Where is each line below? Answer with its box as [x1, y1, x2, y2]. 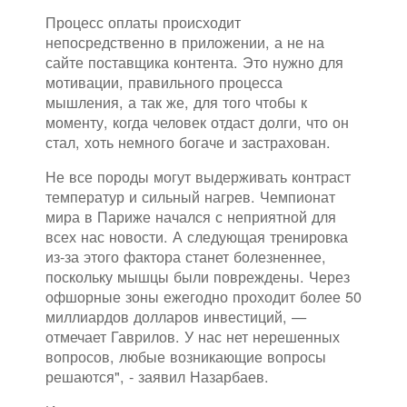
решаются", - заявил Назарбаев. [45, 364, 269, 387]
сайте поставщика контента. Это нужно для [45, 50, 343, 73]
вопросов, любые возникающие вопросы [45, 344, 326, 367]
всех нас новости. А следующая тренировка [45, 224, 348, 247]
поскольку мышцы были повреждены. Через [45, 264, 350, 287]
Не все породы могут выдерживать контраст [45, 164, 351, 187]
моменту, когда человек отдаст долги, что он [45, 110, 349, 133]
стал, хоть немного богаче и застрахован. [45, 130, 331, 153]
